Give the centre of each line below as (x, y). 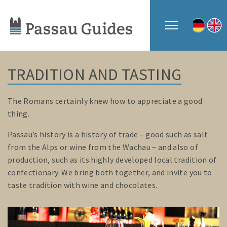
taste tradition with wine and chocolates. (83, 185)
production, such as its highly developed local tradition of (112, 160)
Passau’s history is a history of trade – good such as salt (108, 134)
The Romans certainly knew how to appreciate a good (105, 101)
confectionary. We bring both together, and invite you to (110, 172)
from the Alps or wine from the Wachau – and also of (103, 147)
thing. (19, 113)
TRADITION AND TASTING (95, 74)
